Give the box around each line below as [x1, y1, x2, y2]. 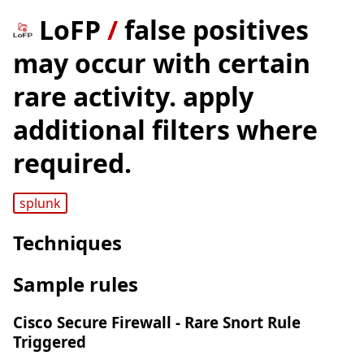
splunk [19, 194, 61, 213]
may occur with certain [13, 45, 310, 80]
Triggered [13, 331, 86, 353]
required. [13, 145, 132, 180]
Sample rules [13, 271, 138, 298]
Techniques [13, 229, 122, 257]
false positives [124, 12, 309, 47]
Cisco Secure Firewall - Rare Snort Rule [13, 312, 301, 333]
